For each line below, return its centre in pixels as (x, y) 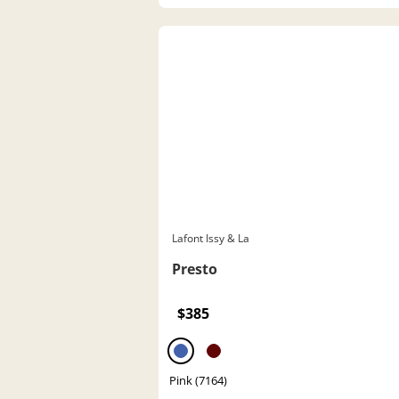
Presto (195, 269)
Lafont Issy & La (211, 238)
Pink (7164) (198, 380)
